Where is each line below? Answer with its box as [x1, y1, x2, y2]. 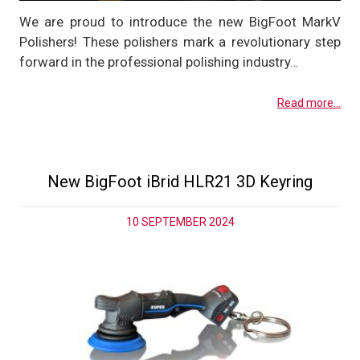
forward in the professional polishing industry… [19, 54, 299, 71]
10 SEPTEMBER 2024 [125, 215, 235, 228]
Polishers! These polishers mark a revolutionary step [19, 34, 341, 51]
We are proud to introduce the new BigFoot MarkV [19, 14, 341, 31]
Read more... [277, 96, 341, 110]
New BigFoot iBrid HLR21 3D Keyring [47, 171, 313, 191]
